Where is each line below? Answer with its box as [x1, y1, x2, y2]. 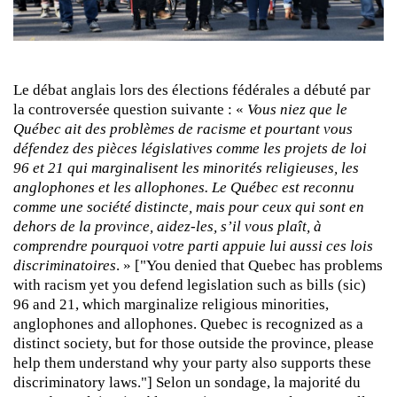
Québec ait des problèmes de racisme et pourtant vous [13, 120, 353, 137]
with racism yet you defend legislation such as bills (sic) [13, 276, 366, 293]
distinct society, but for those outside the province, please [13, 334, 374, 352]
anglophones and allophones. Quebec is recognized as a [13, 315, 363, 332]
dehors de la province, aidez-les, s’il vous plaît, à [13, 217, 322, 235]
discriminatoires [13, 256, 116, 274]
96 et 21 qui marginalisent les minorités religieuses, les [13, 159, 359, 176]
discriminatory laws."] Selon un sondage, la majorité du [13, 373, 361, 391]
